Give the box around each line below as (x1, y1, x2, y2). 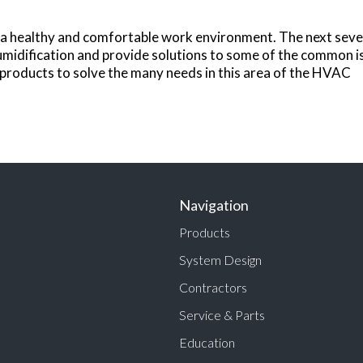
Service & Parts (179, 306, 266, 322)
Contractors (179, 279, 248, 295)
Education (179, 334, 236, 350)
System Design (179, 251, 263, 267)
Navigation (179, 195, 250, 214)
